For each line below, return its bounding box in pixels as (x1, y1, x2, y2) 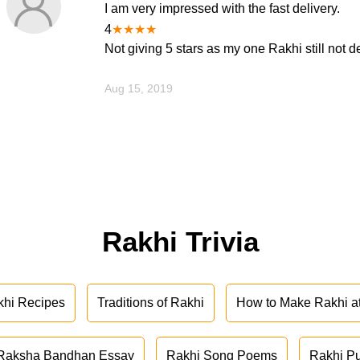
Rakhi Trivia (101, 226, 259, 258)
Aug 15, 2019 (104, 82, 173, 96)
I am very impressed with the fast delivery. (104, 2, 340, 16)
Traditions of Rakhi (97, 296, 205, 310)
